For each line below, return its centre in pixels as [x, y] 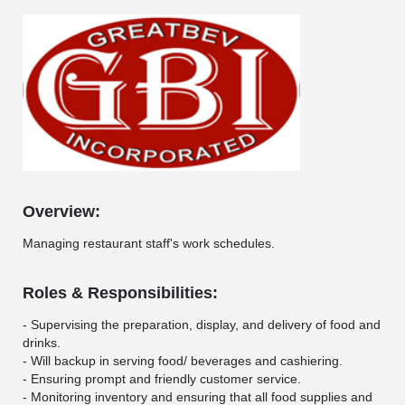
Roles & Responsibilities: [120, 293]
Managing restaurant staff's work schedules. [149, 244]
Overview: [61, 212]
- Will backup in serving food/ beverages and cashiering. [183, 361]
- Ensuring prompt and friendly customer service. [162, 379]
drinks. [42, 343]
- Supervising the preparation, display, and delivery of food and [202, 325]
